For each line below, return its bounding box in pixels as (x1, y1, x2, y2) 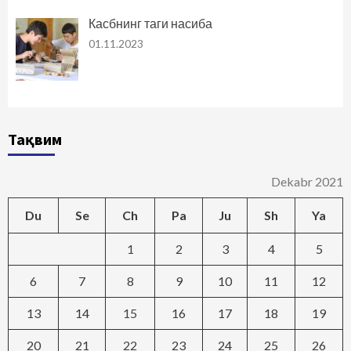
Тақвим (8, 128, 62, 149)
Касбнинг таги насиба (88, 15, 212, 31)
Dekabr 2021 (271, 173, 343, 189)
